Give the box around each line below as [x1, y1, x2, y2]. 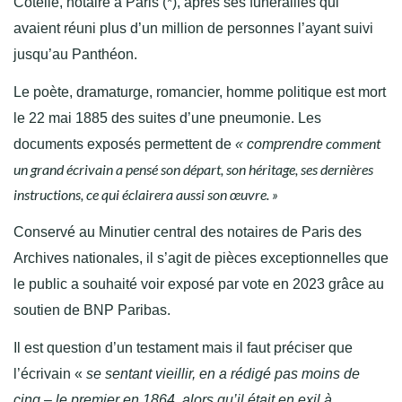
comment [323, 135, 380, 153]
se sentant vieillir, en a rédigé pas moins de [86, 366, 360, 382]
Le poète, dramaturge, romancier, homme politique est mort [13, 84, 386, 100]
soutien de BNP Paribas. [13, 302, 178, 319]
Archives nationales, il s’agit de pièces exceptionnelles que [13, 250, 389, 267]
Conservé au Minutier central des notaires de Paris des [13, 224, 362, 240]
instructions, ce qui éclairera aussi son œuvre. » [13, 186, 278, 204]
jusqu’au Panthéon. [13, 47, 137, 63]
